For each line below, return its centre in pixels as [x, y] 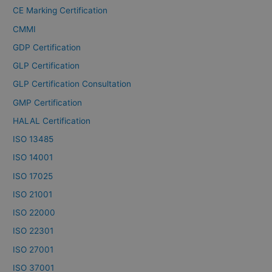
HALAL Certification [52, 121]
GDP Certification [47, 47]
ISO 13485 [33, 139]
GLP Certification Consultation [72, 84]
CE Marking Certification [60, 11]
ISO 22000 [34, 213]
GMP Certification [48, 102]
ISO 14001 [33, 158]
